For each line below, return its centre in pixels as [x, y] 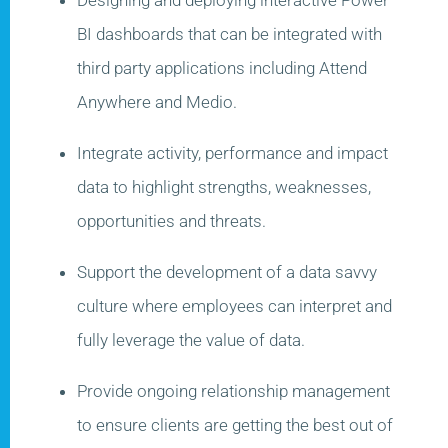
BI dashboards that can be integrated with [229, 33]
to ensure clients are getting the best [213, 424]
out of [371, 424]
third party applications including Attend [222, 67]
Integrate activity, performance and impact [232, 152]
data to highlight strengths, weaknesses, [224, 186]
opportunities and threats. [171, 220]
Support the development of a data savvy [227, 271]
